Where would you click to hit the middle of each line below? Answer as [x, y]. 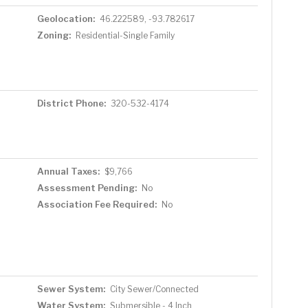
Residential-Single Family [125, 35]
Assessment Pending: [87, 187]
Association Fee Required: [97, 204]
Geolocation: [66, 18]
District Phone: [71, 103]
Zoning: [54, 35]
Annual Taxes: [68, 171]
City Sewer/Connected [154, 289]
